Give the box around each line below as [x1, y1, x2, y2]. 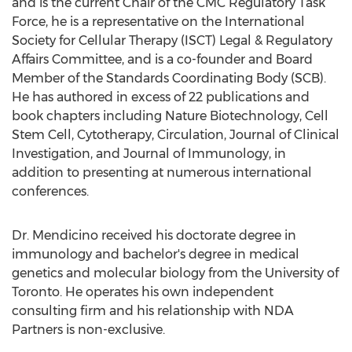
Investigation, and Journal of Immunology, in [12, 146, 286, 161]
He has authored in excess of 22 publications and [12, 90, 310, 104]
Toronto [12, 284, 60, 299]
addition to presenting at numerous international [12, 165, 312, 180]
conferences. [12, 184, 89, 199]
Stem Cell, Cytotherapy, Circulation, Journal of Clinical [12, 127, 339, 142]
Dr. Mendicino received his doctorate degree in [12, 228, 296, 243]
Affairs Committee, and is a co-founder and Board [12, 52, 313, 67]
